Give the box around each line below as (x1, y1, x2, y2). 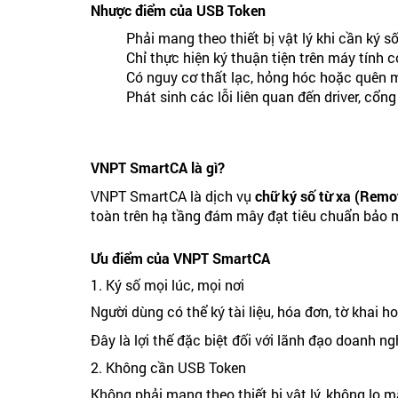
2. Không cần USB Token (91, 358, 246, 378)
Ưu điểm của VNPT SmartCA (91, 249, 270, 268)
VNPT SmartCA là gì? (91, 158, 225, 178)
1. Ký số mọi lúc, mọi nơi (91, 275, 244, 295)
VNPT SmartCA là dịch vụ (91, 187, 255, 206)
